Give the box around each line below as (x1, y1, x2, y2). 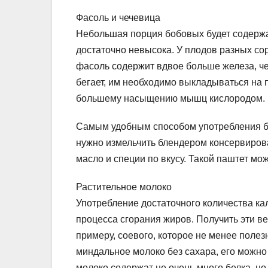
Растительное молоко (76, 182, 172, 193)
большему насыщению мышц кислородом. (76, 93, 265, 104)
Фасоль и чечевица (76, 13, 160, 23)
